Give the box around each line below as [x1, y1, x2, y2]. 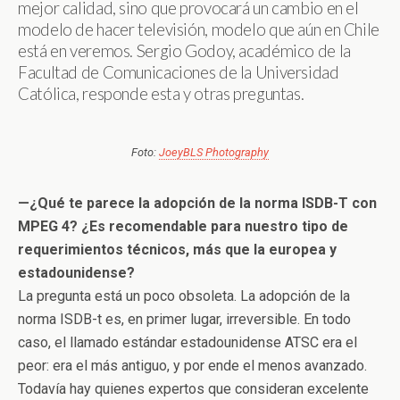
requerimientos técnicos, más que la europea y [18, 241, 337, 258]
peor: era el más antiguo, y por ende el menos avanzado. [18, 357, 367, 374]
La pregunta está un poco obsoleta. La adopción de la [18, 287, 350, 304]
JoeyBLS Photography [159, 146, 269, 159]
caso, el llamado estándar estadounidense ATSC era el [18, 334, 357, 351]
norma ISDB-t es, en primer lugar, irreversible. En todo [18, 311, 351, 328]
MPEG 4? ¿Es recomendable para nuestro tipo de [18, 218, 348, 235]
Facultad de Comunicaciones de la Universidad [18, 62, 339, 82]
